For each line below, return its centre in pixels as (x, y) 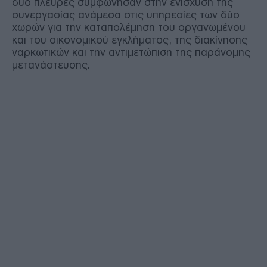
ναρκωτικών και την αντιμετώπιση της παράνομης (131, 52)
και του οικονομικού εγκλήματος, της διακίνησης (130, 40)
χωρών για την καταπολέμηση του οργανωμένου (129, 27)
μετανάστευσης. (51, 65)
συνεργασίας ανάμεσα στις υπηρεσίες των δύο (126, 15)
